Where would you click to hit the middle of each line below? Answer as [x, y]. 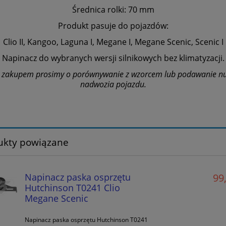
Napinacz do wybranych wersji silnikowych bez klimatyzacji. [113, 58]
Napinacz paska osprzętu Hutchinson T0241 [86, 219]
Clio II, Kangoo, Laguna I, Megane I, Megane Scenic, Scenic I [113, 42]
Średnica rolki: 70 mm [113, 9]
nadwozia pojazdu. [113, 84]
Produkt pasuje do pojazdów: [113, 25]
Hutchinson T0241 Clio [72, 187]
